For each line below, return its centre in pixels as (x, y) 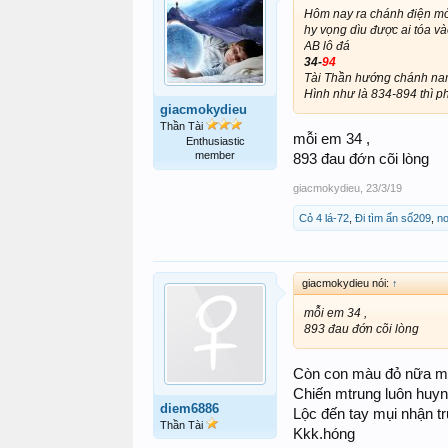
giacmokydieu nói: (347, 282)
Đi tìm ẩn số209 (393, 217)
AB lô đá (327, 46)
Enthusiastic (215, 141)
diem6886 (189, 408)
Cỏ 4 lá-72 (324, 217)
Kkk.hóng (324, 433)
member (215, 155)
